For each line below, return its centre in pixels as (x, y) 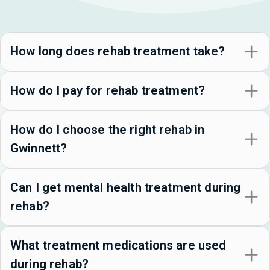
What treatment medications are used (118, 246)
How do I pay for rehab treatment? (108, 91)
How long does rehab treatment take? (118, 52)
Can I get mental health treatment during (126, 188)
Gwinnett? (39, 149)
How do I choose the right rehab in (108, 130)
